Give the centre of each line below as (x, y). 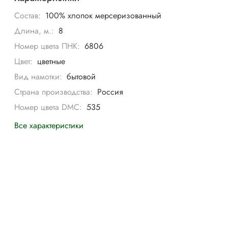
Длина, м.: (34, 31)
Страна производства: (54, 92)
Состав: (28, 15)
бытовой (81, 76)
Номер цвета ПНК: (47, 46)
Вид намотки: (38, 76)
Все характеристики (49, 125)
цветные (51, 61)
